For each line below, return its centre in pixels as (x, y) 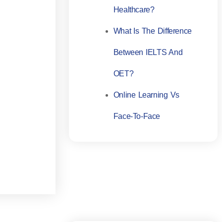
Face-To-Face (137, 116)
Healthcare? (134, 10)
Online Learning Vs (146, 95)
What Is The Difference (152, 31)
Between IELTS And (148, 53)
